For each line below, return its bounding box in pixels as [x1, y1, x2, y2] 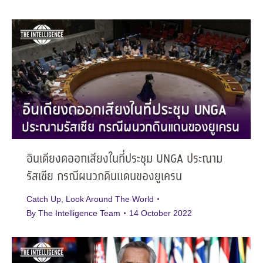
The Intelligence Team [38, 208, 120, 218]
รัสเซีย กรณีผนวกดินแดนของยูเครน [26, 167, 182, 186]
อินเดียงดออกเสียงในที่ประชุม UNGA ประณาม [26, 150, 222, 168]
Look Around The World [66, 194, 154, 204]
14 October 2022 [129, 208, 192, 218]
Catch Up [26, 194, 61, 204]
